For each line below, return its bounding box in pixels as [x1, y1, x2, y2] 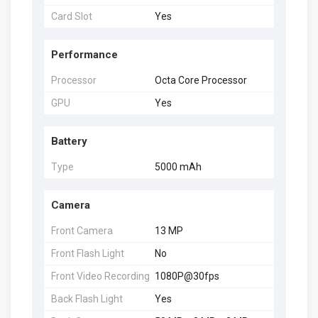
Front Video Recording [51, 270, 150, 282]
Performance [51, 48, 118, 61]
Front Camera [51, 224, 113, 236]
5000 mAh [154, 160, 202, 172]
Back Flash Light [51, 292, 123, 305]
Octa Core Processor [154, 74, 247, 86]
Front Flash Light [51, 247, 124, 259]
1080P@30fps [154, 270, 219, 282]
